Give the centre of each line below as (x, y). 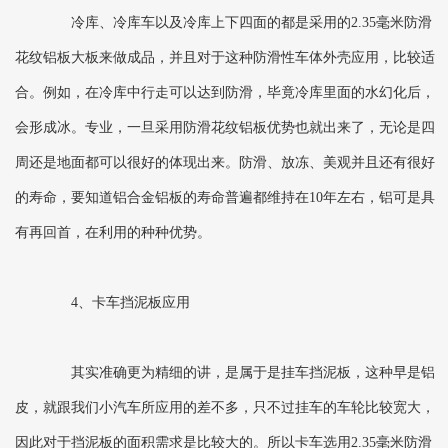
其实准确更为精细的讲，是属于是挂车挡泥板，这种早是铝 (239, 373)
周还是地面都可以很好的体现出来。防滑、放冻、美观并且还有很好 (225, 163)
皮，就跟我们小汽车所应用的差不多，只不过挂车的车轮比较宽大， (225, 408)
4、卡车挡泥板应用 (116, 303)
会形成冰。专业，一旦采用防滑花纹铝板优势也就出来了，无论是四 (225, 128)
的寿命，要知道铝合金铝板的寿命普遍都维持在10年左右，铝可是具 (225, 198)
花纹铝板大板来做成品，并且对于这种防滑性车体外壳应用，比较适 (225, 58)
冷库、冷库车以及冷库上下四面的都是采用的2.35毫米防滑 (237, 23)
